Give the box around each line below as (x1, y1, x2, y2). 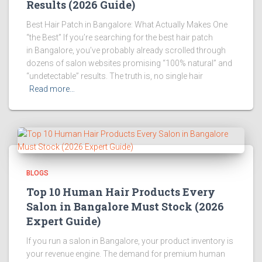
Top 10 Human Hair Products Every (26, 185, 215, 199)
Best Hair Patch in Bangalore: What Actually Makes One (26, 20, 227, 29)
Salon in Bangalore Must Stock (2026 (26, 199, 224, 213)
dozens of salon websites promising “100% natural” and (26, 58, 232, 68)
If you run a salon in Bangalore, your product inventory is (26, 236, 233, 246)
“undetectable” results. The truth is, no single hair (26, 71, 203, 81)
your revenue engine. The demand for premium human (26, 249, 225, 258)
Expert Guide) (26, 214, 101, 228)
